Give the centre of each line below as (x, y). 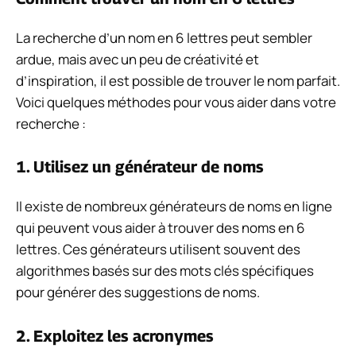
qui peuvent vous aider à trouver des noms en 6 (161, 228)
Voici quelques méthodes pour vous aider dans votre (176, 102)
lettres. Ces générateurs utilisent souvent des (158, 250)
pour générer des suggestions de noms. (138, 292)
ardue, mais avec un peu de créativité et (137, 59)
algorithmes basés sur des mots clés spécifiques (165, 271)
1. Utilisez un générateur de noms (140, 167)
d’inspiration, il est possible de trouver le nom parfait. (178, 80)
